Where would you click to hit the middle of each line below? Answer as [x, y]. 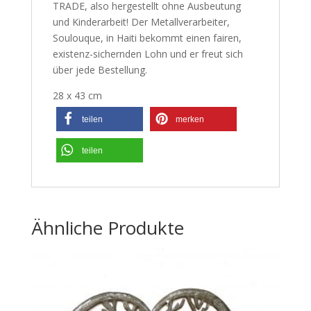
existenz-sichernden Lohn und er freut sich [148, 54]
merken [190, 120]
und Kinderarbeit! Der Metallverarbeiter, [141, 22]
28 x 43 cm [77, 96]
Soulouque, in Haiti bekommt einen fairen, [147, 38]
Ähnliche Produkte [107, 228]
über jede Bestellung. [100, 70]
